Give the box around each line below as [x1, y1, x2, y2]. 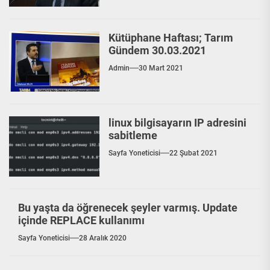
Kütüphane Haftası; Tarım [108, 31, 233, 44]
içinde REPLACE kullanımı [18, 214, 145, 227]
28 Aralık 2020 [79, 234, 127, 242]
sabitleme [108, 129, 157, 142]
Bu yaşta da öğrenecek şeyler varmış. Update [18, 201, 237, 214]
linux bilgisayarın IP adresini [108, 116, 246, 129]
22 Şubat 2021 [169, 149, 218, 157]
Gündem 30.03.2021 [108, 44, 206, 57]
